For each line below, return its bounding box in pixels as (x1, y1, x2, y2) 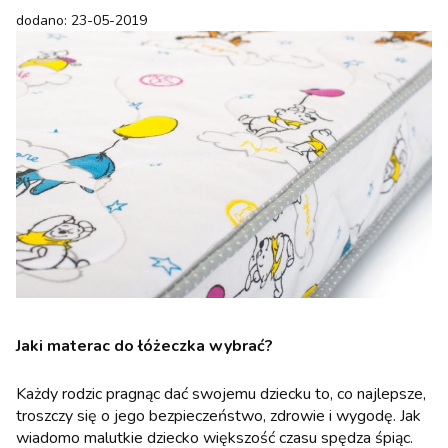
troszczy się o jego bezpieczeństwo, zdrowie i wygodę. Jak (16, 405, 421, 428)
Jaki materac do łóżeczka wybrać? (16, 335, 273, 358)
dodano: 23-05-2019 (16, 11, 147, 31)
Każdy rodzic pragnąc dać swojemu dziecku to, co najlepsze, (16, 383, 426, 406)
